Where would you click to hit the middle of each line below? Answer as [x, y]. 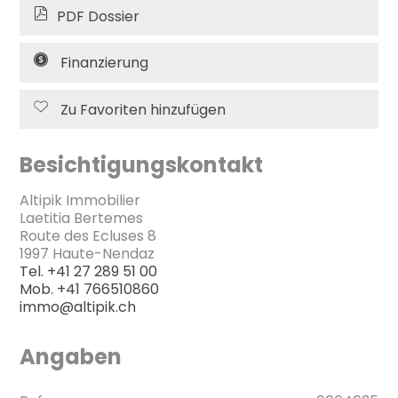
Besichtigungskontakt [142, 164]
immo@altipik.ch [78, 306]
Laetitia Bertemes [82, 218]
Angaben [71, 356]
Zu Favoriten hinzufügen [143, 109]
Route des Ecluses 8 [88, 235]
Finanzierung [105, 63]
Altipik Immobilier [80, 200]
